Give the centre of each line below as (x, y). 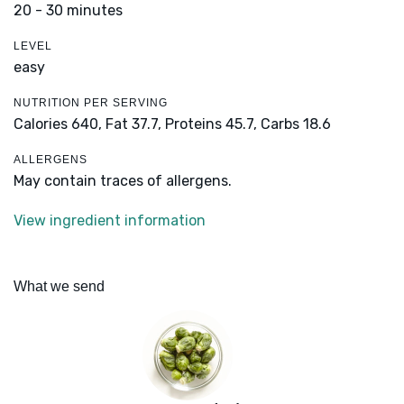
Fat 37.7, (133, 124)
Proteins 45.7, (211, 124)
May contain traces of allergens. (123, 181)
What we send (59, 287)
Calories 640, (60, 124)
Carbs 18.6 (296, 124)
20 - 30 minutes (68, 11)
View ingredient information (110, 221)
